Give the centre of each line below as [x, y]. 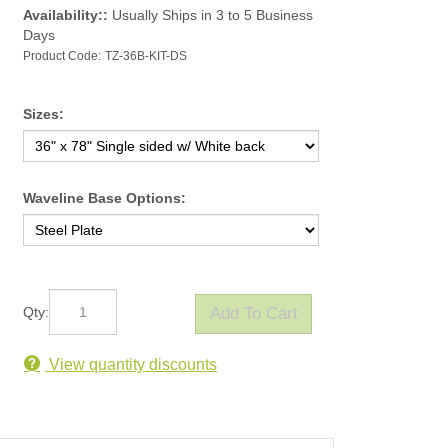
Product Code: [62, 56]
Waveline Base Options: [104, 198]
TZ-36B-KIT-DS [146, 56]
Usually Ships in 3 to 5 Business [210, 15]
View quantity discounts [131, 364]
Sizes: [43, 114]
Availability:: [65, 15]
